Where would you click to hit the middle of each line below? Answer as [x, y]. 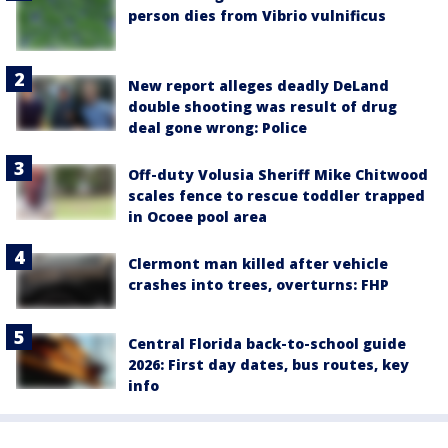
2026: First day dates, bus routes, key [268, 365]
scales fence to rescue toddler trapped [276, 195]
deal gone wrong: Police [217, 127]
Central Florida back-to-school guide [267, 344]
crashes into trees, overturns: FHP [258, 284]
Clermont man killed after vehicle [258, 263]
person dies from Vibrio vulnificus [257, 16]
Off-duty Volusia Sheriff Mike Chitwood [278, 174]
